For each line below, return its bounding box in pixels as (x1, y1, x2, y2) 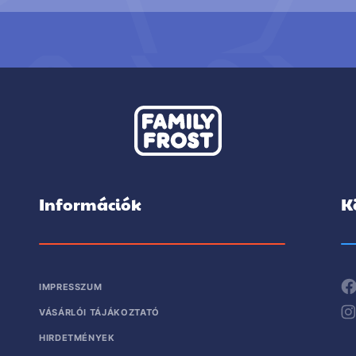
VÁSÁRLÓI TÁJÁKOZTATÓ (39, 306, 160, 318)
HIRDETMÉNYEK (39, 331, 115, 343)
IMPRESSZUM (39, 281, 103, 292)
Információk (39, 192, 141, 215)
